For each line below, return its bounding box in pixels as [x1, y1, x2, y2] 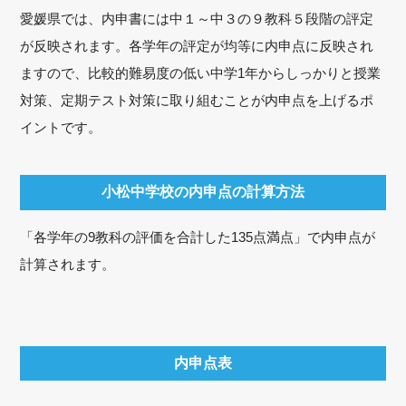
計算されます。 [20, 256, 116, 272]
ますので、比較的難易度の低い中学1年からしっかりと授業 [20, 64, 382, 81]
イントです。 [20, 119, 102, 135]
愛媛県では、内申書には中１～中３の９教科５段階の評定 [20, 10, 374, 26]
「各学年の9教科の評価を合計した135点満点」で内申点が [20, 228, 376, 245]
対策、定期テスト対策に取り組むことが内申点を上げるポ [20, 92, 374, 108]
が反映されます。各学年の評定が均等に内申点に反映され [20, 37, 374, 53]
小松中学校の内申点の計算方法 [101, 184, 304, 200]
